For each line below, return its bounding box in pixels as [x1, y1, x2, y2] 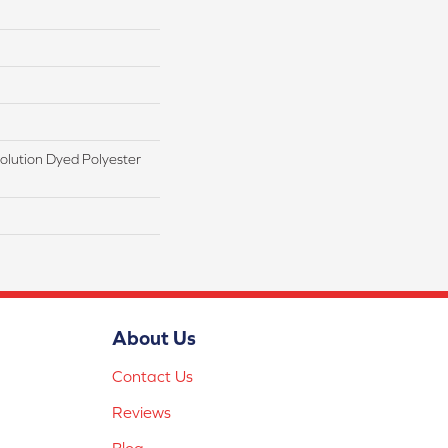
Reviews [112, 402, 171, 421]
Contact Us [112, 366, 193, 385]
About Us [112, 325, 196, 349]
